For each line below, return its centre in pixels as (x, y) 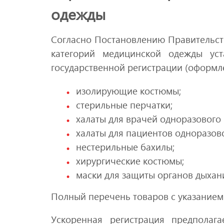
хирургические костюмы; (130, 160)
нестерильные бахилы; (125, 146)
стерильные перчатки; (124, 104)
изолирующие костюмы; (128, 90)
